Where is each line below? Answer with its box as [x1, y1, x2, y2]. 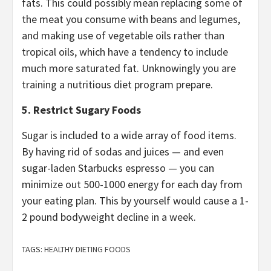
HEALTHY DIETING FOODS [44, 243, 131, 255]
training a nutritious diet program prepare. [22, 77, 213, 91]
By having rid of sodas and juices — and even [22, 144, 224, 158]
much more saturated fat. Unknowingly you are [22, 60, 236, 75]
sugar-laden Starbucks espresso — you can [22, 160, 214, 175]
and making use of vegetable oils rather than [22, 28, 224, 42]
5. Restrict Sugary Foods [22, 102, 141, 117]
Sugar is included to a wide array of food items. [22, 128, 237, 142]
